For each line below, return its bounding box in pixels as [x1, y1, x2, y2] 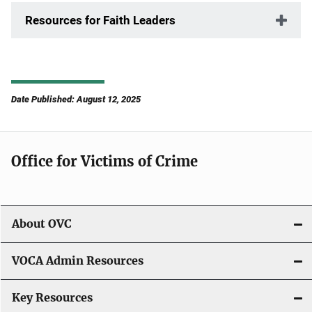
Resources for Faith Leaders [25, 13, 175, 27]
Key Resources [12, 291, 93, 304]
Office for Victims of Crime [11, 153, 198, 170]
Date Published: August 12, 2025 [11, 94, 141, 104]
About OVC [12, 217, 72, 231]
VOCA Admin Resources [12, 254, 143, 267]
